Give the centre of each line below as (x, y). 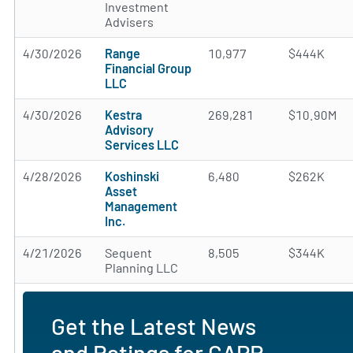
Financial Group (148, 68)
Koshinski (132, 176)
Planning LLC (141, 268)
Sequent (128, 253)
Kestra (123, 115)
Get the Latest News (154, 326)
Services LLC (142, 145)
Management (141, 206)
